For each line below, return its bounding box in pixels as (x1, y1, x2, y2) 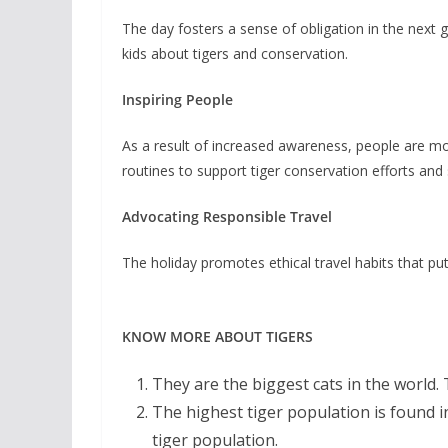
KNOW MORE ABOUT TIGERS (122, 327, 313, 346)
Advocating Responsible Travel (122, 207, 332, 226)
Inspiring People (122, 90, 233, 109)
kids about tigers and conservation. (122, 44, 348, 63)
